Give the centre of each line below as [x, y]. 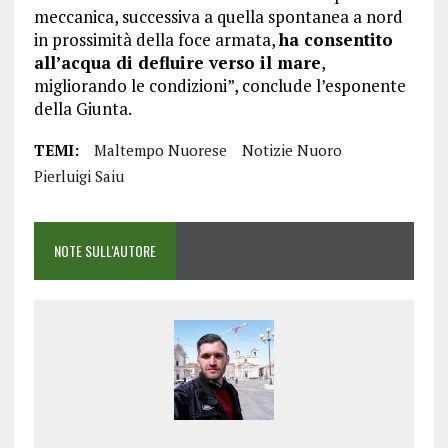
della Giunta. [82, 109]
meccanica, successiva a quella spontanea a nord [218, 17]
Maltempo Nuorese [160, 150]
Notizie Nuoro [291, 150]
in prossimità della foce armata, [156, 40]
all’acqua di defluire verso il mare [177, 63]
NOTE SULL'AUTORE [104, 251]
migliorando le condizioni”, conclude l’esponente [219, 86]
